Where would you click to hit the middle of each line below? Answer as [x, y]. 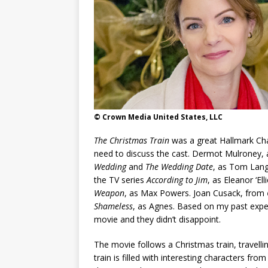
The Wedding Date [179, 167]
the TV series [120, 180]
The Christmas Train [132, 141]
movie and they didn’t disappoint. [157, 220]
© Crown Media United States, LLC [158, 117]
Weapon [109, 193]
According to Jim [177, 180]
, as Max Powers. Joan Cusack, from [196, 193]
